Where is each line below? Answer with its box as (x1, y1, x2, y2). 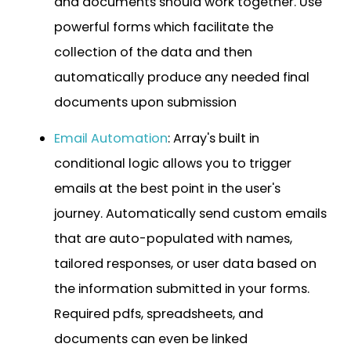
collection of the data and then (54, 42, 252, 61)
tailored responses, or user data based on (54, 254, 317, 273)
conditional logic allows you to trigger (54, 154, 291, 172)
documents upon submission (54, 92, 237, 111)
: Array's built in (168, 128, 259, 147)
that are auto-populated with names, (54, 229, 292, 248)
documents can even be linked (54, 329, 248, 348)
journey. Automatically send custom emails (54, 204, 327, 223)
